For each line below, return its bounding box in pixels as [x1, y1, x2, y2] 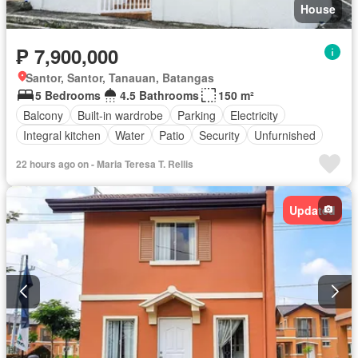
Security [199, 126, 240, 143]
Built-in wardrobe [78, 106, 163, 123]
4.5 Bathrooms [120, 87, 199, 104]
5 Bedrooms [35, 87, 101, 104]
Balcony [23, 106, 63, 123]
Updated [289, 202, 336, 219]
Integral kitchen [23, 126, 101, 143]
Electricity [230, 106, 278, 123]
